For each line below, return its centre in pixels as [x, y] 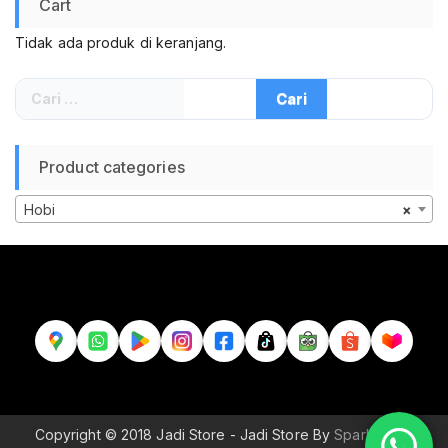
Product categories [112, 166]
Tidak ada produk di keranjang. [120, 42]
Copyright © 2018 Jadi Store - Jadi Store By [184, 434]
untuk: [38, 107]
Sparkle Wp [374, 434]
